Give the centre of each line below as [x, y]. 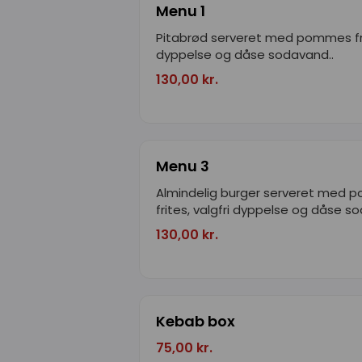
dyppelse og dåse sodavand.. [245, 54]
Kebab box [196, 321]
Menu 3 [183, 166]
